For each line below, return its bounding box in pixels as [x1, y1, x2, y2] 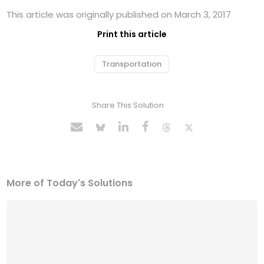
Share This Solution [91, 100, 164, 111]
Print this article [97, 28, 167, 41]
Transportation [101, 58, 161, 70]
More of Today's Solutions [6, 176, 133, 190]
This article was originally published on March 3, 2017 [6, 8, 232, 21]
